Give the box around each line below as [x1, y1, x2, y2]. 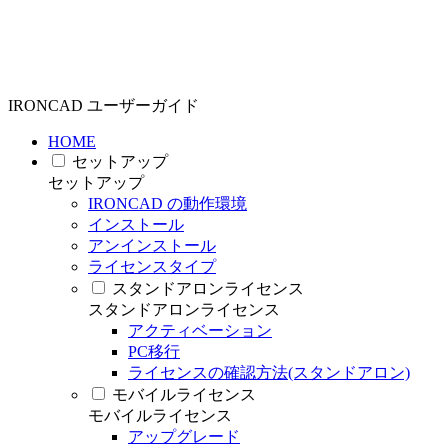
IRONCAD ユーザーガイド [8, 97, 199, 115]
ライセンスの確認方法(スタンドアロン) [128, 364, 410, 382]
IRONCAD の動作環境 [88, 195, 247, 213]
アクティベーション [128, 322, 272, 340]
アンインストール [88, 237, 216, 255]
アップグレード [128, 428, 240, 446]
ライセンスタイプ [88, 258, 216, 276]
